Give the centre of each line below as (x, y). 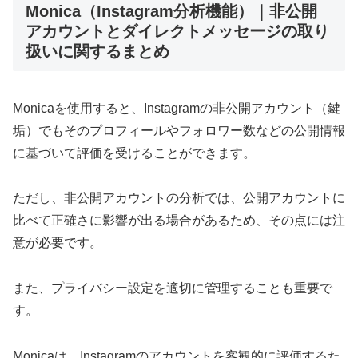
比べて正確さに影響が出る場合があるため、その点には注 (179, 221)
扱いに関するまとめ (97, 52)
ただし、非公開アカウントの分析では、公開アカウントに (179, 198)
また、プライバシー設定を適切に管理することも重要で (173, 288)
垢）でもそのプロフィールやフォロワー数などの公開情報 (179, 130)
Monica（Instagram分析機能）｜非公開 (171, 12)
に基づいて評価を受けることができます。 (134, 153)
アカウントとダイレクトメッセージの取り (177, 32)
